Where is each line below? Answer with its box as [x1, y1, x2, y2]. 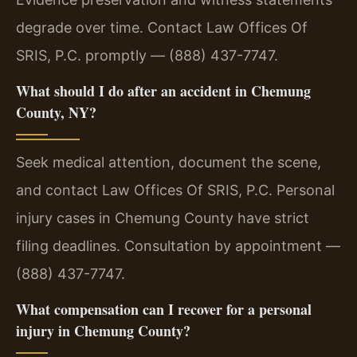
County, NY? [16, 102, 96, 124]
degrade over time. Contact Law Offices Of [16, 18, 308, 36]
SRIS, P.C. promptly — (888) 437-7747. [16, 46, 278, 64]
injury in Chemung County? [16, 320, 190, 342]
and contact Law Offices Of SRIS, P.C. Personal [16, 182, 335, 199]
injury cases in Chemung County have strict [16, 210, 309, 227]
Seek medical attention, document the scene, [16, 154, 321, 171]
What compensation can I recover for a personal [16, 299, 312, 320]
